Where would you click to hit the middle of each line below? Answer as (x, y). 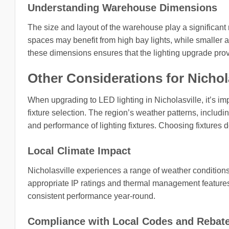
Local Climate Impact (79, 151)
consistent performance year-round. (91, 196)
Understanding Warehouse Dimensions (122, 8)
